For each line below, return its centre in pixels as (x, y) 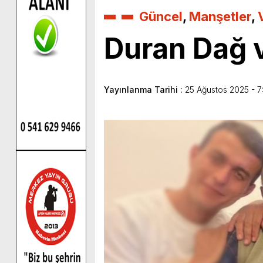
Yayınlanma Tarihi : (144, 89)
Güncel (161, 16)
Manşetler (220, 16)
